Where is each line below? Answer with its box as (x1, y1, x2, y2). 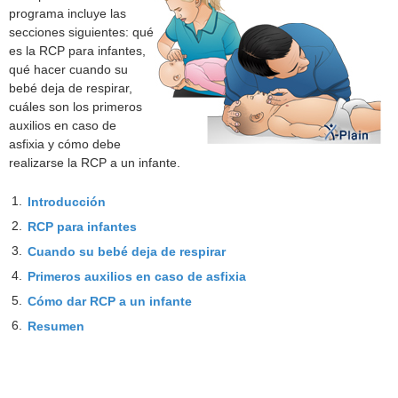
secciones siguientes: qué (9, 24, 154, 39)
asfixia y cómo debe (9, 136, 121, 151)
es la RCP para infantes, (9, 43, 146, 58)
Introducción (28, 195, 106, 210)
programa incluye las (9, 5, 126, 20)
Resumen (28, 319, 84, 334)
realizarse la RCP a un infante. (9, 155, 180, 170)
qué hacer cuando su (9, 61, 128, 76)
